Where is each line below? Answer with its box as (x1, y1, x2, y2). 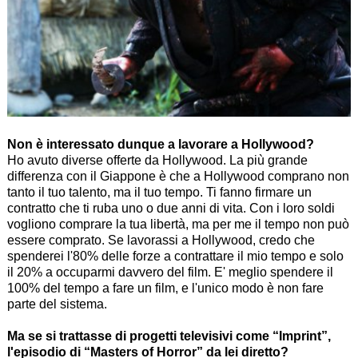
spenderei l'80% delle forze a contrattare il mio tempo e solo (6, 249, 344, 264)
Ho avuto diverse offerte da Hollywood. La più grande (6, 153, 308, 168)
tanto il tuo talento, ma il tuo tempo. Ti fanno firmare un (6, 185, 312, 200)
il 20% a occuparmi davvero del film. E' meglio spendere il (6, 265, 333, 280)
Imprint (278, 329, 321, 344)
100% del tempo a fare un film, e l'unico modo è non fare (6, 281, 324, 296)
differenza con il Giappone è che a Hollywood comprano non (6, 169, 349, 184)
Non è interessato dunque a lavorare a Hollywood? (6, 137, 314, 152)
